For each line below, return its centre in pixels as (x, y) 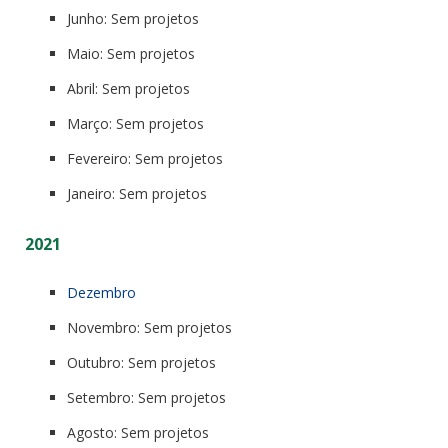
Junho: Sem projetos (133, 18)
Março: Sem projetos (135, 123)
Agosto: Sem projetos (138, 432)
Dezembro (101, 292)
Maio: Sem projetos (131, 53)
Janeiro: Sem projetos (137, 193)
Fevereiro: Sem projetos (145, 158)
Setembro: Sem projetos (146, 397)
